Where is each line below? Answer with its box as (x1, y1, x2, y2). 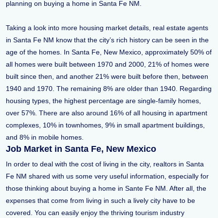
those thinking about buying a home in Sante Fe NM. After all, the (6, 184, 206, 192)
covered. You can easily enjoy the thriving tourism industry (6, 209, 184, 217)
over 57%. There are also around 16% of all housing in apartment (6, 109, 207, 117)
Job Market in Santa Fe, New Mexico (6, 144, 156, 154)
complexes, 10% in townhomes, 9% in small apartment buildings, (6, 121, 205, 129)
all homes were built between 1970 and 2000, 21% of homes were (6, 60, 209, 68)
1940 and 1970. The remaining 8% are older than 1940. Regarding (6, 85, 212, 92)
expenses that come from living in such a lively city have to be (6, 197, 195, 204)
